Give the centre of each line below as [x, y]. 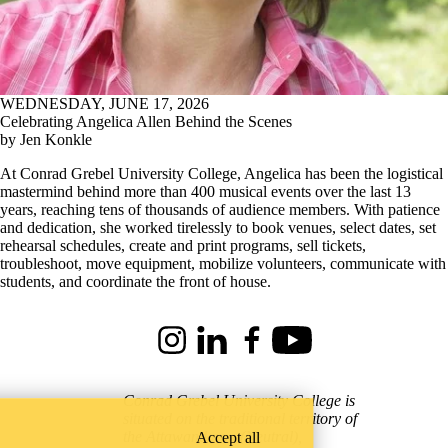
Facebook [263, 348]
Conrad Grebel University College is [239, 401]
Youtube [298, 348]
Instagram [183, 348]
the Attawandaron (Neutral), [213, 437]
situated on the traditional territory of [240, 419]
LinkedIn [221, 348]
